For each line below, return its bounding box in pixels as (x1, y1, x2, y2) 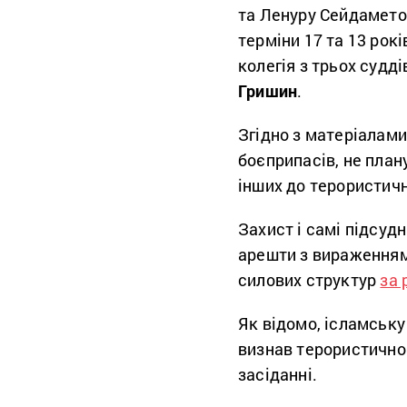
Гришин (238, 79, 298, 102)
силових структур (238, 268, 381, 291)
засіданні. (238, 362, 317, 385)
